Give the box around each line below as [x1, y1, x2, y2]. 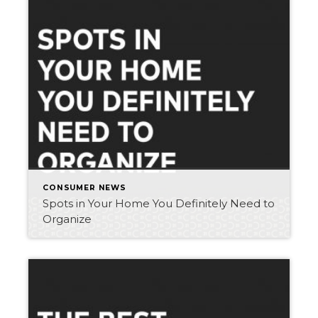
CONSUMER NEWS [43, 183, 126, 192]
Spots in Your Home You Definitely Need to [43, 197, 275, 210]
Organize [43, 212, 92, 226]
